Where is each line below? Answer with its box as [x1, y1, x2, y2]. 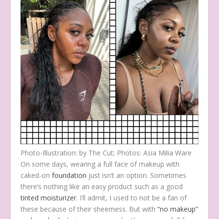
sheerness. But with [93, 204, 158, 214]
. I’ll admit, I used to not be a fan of [76, 193, 187, 202]
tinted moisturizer [21, 193, 77, 202]
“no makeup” [157, 204, 198, 214]
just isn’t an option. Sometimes [87, 170, 187, 180]
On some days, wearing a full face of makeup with [21, 159, 180, 169]
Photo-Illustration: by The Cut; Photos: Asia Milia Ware [21, 148, 192, 157]
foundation [52, 170, 87, 180]
